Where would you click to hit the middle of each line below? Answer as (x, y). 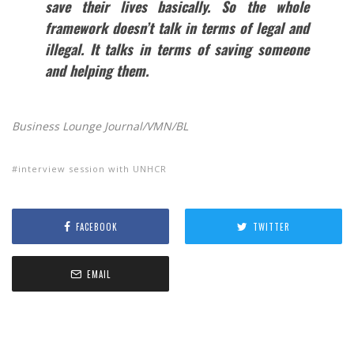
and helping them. (96, 71)
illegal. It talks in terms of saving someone (177, 49)
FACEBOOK (96, 226)
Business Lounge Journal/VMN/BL (100, 126)
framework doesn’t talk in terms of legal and (177, 28)
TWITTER (271, 226)
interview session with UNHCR (92, 169)
